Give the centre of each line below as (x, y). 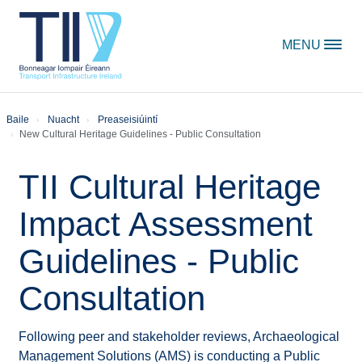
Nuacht (63, 120)
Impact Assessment (165, 224)
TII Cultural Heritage (169, 187)
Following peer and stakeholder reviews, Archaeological (179, 337)
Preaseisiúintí (127, 120)
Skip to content (54, 8)
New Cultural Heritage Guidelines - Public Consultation (140, 134)
